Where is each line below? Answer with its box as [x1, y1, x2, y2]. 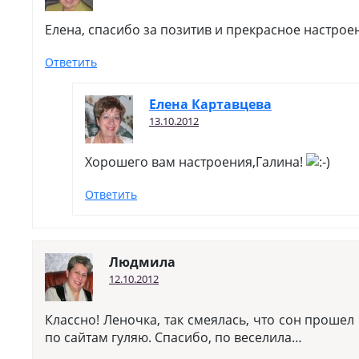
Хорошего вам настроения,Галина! [85, 153, 306, 171]
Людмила [109, 253, 175, 271]
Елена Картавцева [149, 95, 272, 113]
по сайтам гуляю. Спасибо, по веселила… [45, 329, 302, 346]
